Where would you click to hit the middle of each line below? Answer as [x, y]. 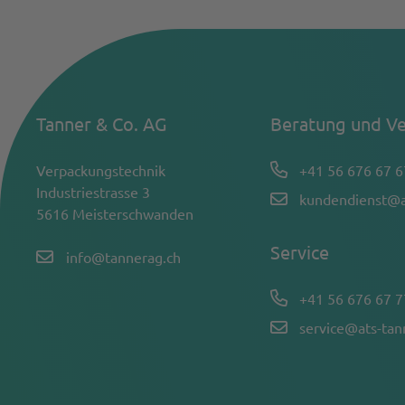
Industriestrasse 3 [93, 192]
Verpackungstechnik [101, 170]
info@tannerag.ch [123, 257]
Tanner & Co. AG [101, 123]
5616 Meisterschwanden [115, 213]
